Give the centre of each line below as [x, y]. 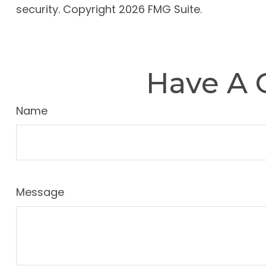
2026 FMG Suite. [160, 9]
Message [40, 192]
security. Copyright [67, 9]
